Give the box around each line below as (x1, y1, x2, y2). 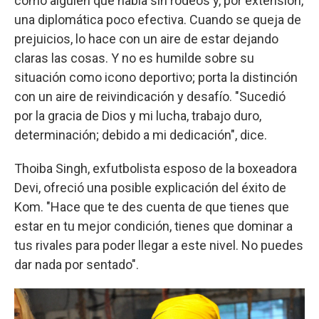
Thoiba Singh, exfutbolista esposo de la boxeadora (14, 160, 297, 176)
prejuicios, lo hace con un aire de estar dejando (14, 31, 278, 46)
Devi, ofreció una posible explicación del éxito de (14, 179, 286, 195)
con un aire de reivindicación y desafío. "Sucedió (14, 88, 286, 104)
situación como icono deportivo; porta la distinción (14, 69, 298, 85)
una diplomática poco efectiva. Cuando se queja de (14, 11, 301, 27)
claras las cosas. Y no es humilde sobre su (14, 50, 254, 66)
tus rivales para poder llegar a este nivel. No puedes (14, 237, 303, 253)
